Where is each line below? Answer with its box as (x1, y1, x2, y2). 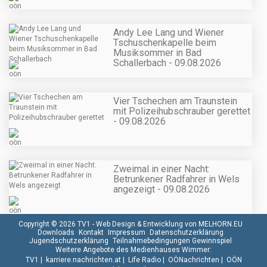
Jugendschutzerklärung (29, 236, 108, 245)
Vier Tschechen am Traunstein (113, 95, 237, 107)
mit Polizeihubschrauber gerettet (113, 105, 250, 117)
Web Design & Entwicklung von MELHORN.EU (96, 219, 243, 228)
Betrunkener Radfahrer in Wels (113, 173, 240, 185)
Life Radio (128, 255, 161, 264)
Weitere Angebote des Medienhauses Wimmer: (55, 245, 212, 254)
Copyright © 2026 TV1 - (18, 219, 96, 228)
